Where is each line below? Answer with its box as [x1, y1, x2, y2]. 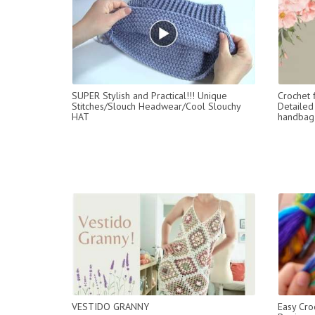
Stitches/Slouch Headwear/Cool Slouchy [72, 99, 240, 112]
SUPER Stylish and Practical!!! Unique [72, 89, 227, 102]
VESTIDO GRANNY [72, 300, 149, 313]
